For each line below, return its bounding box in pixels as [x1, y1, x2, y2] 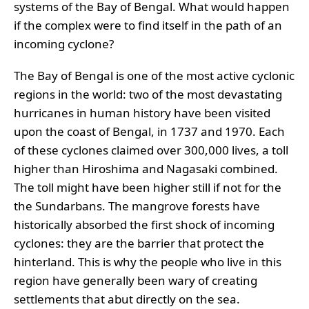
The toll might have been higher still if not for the [14, 179, 281, 195]
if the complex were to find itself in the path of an [14, 17, 282, 34]
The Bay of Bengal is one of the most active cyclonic [14, 67, 295, 83]
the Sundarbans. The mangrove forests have [14, 197, 260, 214]
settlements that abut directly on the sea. [14, 290, 240, 307]
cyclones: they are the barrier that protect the [14, 235, 264, 251]
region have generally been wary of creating [14, 272, 257, 288]
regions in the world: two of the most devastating [14, 86, 282, 102]
